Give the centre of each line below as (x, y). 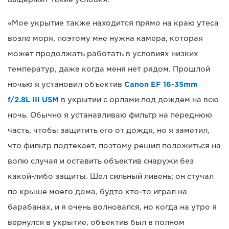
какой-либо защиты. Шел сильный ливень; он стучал (111, 177)
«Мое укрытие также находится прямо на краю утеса (113, 23)
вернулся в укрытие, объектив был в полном (96, 223)
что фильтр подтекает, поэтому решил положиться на (114, 146)
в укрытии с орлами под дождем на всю (139, 100)
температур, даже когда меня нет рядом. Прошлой (109, 69)
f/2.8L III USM (33, 100)
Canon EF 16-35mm (161, 85)
